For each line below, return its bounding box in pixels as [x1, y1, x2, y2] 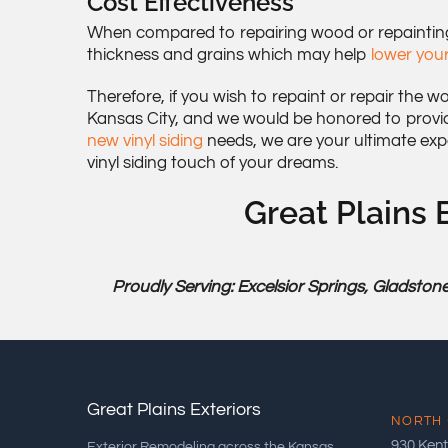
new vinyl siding [87, 131, 203, 150]
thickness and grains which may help [87, 45, 371, 64]
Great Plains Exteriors [86, 399, 261, 419]
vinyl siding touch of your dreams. [87, 153, 338, 172]
